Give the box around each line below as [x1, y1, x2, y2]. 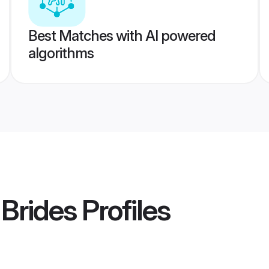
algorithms [28, 44, 94, 62]
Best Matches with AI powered [28, 27, 216, 44]
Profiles [76, 192, 170, 228]
